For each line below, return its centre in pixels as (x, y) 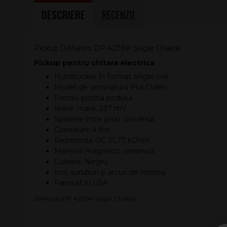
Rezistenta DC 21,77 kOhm (102, 140)
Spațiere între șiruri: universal (104, 119)
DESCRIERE (63, 15)
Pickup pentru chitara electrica (94, 63)
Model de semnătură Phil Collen (111, 87)
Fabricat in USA (81, 183)
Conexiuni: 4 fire (82, 130)
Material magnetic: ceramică (104, 151)
